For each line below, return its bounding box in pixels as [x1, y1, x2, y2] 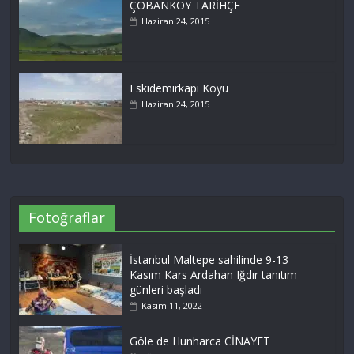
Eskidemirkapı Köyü [130, 81, 229, 96]
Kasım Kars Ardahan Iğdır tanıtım [130, 267, 298, 283]
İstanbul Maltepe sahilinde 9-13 [130, 252, 289, 268]
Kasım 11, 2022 [141, 299, 203, 312]
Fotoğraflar [28, 208, 106, 228]
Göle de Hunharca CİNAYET [130, 333, 271, 349]
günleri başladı [130, 282, 203, 298]
